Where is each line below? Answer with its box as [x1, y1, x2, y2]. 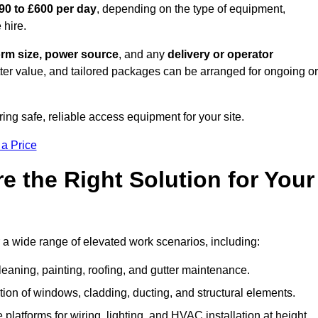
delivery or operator [168, 48, 273, 61]
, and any [119, 48, 168, 61]
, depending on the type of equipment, [97, 3, 285, 16]
